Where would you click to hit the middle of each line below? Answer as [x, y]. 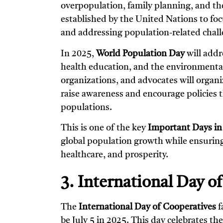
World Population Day [140, 54]
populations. [86, 107]
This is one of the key [104, 128]
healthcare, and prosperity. [114, 155]
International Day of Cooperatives [147, 207]
